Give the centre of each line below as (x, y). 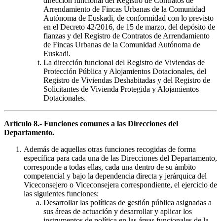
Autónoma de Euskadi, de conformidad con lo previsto (129, 18)
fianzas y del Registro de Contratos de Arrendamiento (127, 36)
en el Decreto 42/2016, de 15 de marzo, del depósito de (129, 27)
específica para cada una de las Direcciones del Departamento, (120, 158)
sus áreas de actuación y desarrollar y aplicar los (118, 211)
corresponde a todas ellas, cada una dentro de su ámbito (110, 167)
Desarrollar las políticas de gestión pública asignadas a (128, 202)
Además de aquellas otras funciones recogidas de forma (110, 149)
